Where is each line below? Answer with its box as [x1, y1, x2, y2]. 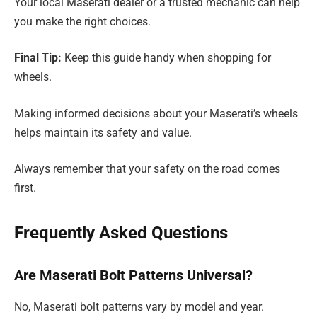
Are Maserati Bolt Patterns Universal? [14, 267, 253, 284]
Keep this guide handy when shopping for [62, 51, 271, 65]
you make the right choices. [14, 14, 151, 28]
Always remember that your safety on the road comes [14, 162, 280, 176]
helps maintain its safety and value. [14, 125, 192, 139]
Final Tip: [14, 51, 62, 65]
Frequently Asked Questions [14, 222, 228, 243]
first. [14, 181, 36, 195]
